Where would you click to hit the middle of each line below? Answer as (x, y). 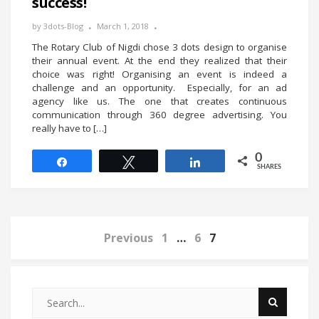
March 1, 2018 (123, 26)
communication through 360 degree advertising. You (159, 115)
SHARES (270, 167)
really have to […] (69, 129)
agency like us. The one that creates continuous (159, 101)
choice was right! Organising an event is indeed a (159, 74)
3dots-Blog (63, 26)
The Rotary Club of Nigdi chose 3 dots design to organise (159, 47)
